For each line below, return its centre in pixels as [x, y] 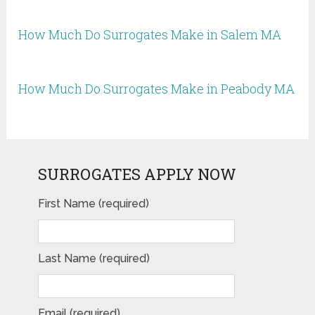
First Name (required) [93, 204]
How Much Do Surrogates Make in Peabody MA [157, 89]
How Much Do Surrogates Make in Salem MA [150, 35]
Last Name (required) [94, 259]
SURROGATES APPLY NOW [137, 174]
